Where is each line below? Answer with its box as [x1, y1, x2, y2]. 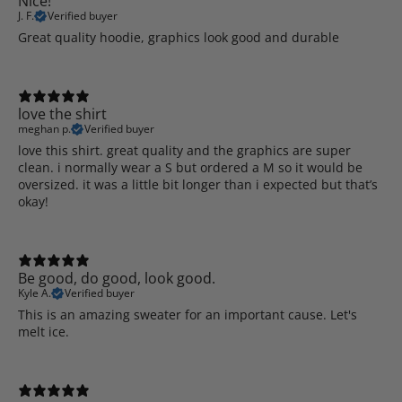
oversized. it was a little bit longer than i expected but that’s [18, 175, 378, 193]
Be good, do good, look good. [18, 267, 215, 288]
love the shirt [18, 103, 107, 124]
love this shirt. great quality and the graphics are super [18, 141, 351, 159]
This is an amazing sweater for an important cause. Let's [18, 305, 357, 323]
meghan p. [18, 121, 71, 137]
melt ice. [18, 322, 69, 340]
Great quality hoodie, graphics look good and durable [18, 28, 339, 46]
